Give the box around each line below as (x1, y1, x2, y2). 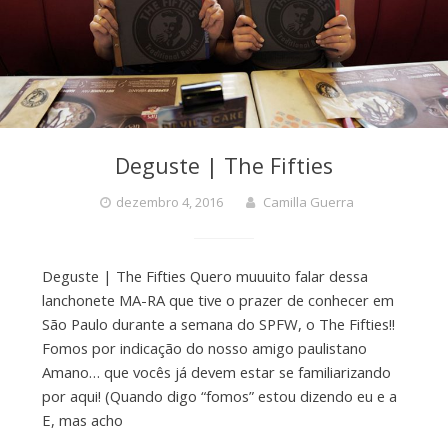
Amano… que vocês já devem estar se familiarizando (41, 362, 391, 383)
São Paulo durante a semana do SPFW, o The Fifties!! (41, 314, 395, 335)
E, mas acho (41, 410, 123, 431)
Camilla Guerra (262, 193, 354, 212)
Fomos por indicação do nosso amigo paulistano (41, 338, 367, 359)
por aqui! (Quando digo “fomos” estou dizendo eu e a (41, 386, 397, 407)
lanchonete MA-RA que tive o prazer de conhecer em (41, 290, 394, 311)
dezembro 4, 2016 (115, 193, 223, 212)
